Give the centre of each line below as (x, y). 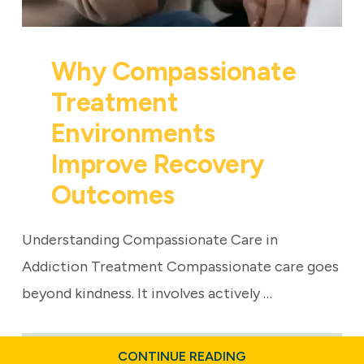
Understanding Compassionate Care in (149, 239)
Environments (133, 133)
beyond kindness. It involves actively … (147, 293)
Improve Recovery (157, 164)
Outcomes (113, 195)
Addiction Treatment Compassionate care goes (180, 266)
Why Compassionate (173, 71)
